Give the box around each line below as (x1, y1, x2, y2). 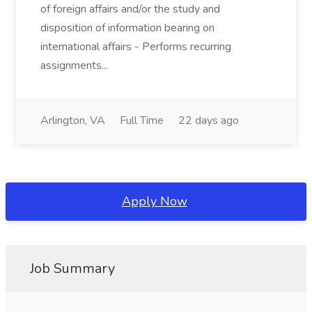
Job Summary (30, 259, 115, 278)
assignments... (40, 58, 108, 73)
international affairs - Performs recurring (40, 39, 231, 54)
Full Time (120, 113, 164, 128)
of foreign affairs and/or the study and (40, 1, 220, 17)
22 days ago (178, 113, 239, 128)
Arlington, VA (40, 113, 105, 128)
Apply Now (121, 193, 187, 210)
